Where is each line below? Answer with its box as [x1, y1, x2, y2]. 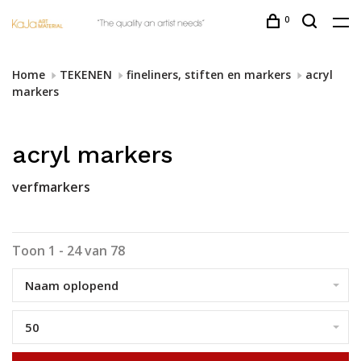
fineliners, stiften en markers [127, 67, 291, 82]
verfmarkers [12, 178, 90, 196]
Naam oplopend [25, 277, 118, 293]
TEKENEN [60, 67, 112, 82]
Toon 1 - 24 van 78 [12, 242, 125, 259]
